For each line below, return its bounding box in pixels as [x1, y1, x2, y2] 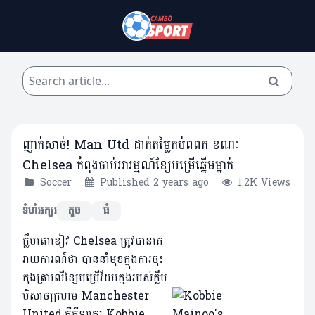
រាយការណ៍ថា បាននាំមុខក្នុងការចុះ [22, 249, 164, 270]
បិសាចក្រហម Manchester [22, 285, 149, 307]
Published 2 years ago [100, 174, 210, 192]
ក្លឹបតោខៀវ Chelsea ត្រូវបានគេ [22, 231, 163, 252]
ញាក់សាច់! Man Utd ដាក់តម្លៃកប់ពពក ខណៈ [22, 134, 240, 157]
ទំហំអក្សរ [22, 202, 57, 220]
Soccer [39, 174, 72, 192]
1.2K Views [237, 174, 290, 192]
